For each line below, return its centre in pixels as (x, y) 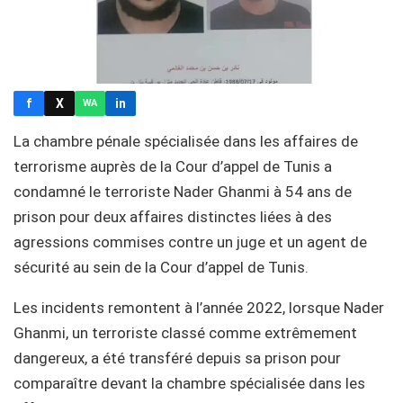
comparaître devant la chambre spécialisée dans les (189, 383)
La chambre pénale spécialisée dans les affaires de (186, 141)
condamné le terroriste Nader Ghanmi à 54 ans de (183, 191)
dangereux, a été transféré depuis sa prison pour (177, 358)
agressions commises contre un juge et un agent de (190, 242)
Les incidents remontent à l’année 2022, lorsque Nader (199, 307)
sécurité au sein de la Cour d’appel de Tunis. (165, 267)
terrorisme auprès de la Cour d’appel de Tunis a (173, 166)
